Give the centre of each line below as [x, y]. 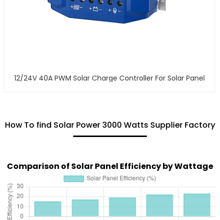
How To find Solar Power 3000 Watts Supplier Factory [110, 125]
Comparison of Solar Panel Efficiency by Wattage [110, 166]
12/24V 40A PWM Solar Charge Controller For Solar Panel [109, 78]
